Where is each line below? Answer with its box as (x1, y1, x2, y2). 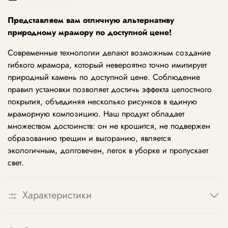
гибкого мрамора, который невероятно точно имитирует (8, 59, 207, 71)
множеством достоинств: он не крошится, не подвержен (8, 120, 210, 132)
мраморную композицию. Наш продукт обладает (8, 108, 184, 120)
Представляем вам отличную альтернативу (8, 14, 174, 26)
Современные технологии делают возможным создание (8, 47, 211, 59)
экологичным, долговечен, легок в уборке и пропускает (8, 145, 208, 157)
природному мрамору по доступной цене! (8, 26, 172, 39)
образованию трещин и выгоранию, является (8, 132, 171, 145)
